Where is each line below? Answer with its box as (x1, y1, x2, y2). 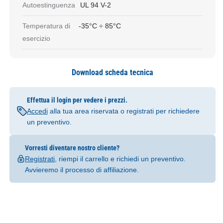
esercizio (22, 34, 50, 42)
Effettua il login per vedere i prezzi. (26, 96, 127, 104)
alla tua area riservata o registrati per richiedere (47, 107, 200, 115)
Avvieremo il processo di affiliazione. (24, 166, 139, 174)
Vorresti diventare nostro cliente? (24, 144, 119, 152)
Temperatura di (22, 22, 70, 30)
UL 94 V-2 (80, 1, 111, 9)
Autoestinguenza (22, 1, 75, 9)
